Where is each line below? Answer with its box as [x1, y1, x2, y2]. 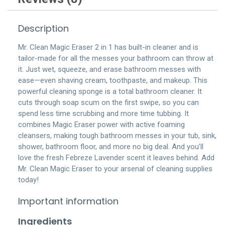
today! [18, 175, 39, 184]
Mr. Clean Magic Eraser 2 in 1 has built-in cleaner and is [18, 42, 198, 52]
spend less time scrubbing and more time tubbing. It [18, 108, 189, 118]
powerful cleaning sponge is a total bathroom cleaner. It [18, 86, 202, 96]
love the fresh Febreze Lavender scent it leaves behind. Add [18, 153, 214, 162]
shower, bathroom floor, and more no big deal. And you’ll [18, 142, 203, 151]
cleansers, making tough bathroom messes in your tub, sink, [18, 131, 216, 140]
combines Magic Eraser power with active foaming [18, 120, 185, 129]
